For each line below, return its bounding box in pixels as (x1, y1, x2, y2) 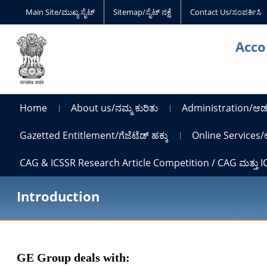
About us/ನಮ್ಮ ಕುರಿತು (71, 101, 159, 114)
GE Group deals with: (17, 250, 131, 264)
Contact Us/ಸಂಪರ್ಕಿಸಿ (190, 7, 262, 17)
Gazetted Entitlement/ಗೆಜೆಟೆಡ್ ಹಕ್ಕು (20, 128, 169, 142)
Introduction (17, 187, 100, 205)
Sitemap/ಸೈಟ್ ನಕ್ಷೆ (113, 7, 172, 17)
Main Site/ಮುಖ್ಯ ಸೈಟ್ (26, 7, 95, 17)
